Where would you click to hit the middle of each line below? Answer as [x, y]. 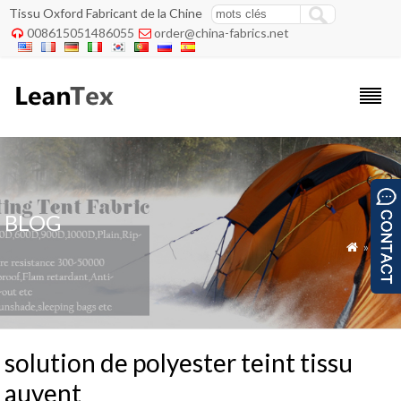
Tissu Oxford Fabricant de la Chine [106, 13]
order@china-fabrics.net [222, 33]
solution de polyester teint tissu [179, 363]
